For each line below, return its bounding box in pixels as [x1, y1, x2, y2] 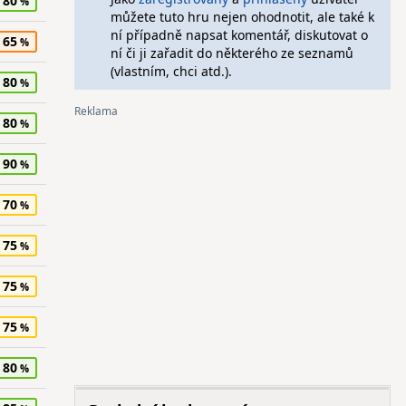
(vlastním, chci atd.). [110, 63, 232, 80]
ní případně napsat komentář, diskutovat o [110, 26, 368, 43]
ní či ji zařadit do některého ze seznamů [110, 44, 353, 62]
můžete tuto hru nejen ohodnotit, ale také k [110, 8, 374, 25]
